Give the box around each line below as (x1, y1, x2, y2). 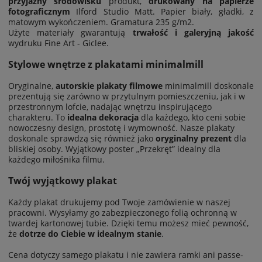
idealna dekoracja (67, 111, 139, 123)
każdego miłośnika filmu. (8, 153, 105, 165)
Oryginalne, (8, 80, 56, 91)
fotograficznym (8, 6, 70, 18)
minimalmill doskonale (163, 80, 254, 91)
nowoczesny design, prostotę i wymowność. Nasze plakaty (8, 122, 235, 133)
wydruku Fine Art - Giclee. (8, 37, 109, 49)
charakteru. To (8, 111, 67, 123)
